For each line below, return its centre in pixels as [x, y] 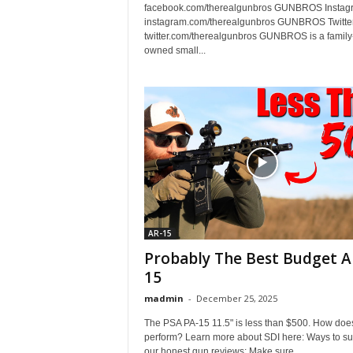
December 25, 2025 [236, 298]
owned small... [175, 50]
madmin [163, 298]
